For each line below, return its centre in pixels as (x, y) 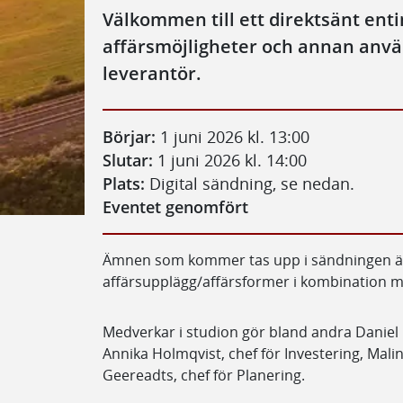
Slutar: (128, 160)
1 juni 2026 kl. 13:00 (233, 136)
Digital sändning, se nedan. (250, 183)
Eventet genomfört (175, 206)
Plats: (124, 183)
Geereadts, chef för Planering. (204, 375)
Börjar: (129, 136)
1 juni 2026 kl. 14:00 (230, 160)
